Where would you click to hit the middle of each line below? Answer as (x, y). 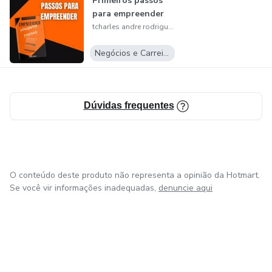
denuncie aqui (185, 188)
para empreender (128, 14)
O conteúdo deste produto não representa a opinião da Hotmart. (135, 175)
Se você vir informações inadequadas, (83, 188)
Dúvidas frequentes (129, 106)
